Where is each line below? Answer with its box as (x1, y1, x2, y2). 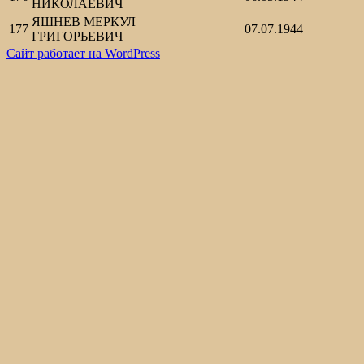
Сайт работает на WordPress (6, 46, 160, 61)
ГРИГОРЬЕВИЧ (32, 29, 123, 44)
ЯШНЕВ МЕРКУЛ (32, 15, 136, 29)
